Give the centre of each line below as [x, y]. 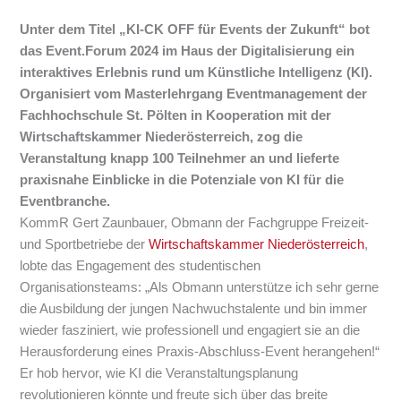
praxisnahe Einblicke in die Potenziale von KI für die [182, 180]
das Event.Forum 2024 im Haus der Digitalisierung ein [188, 51]
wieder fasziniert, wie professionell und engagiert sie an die [190, 331]
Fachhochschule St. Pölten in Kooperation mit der [176, 116]
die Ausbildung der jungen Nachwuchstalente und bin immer [194, 309]
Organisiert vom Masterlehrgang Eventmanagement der [194, 94]
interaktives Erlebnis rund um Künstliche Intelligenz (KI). [196, 73]
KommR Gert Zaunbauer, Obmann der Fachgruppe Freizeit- [195, 223]
